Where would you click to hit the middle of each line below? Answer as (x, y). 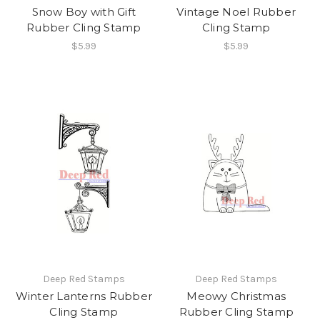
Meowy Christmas (236, 296)
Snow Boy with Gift (84, 11)
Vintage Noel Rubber (236, 11)
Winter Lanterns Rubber (84, 296)
